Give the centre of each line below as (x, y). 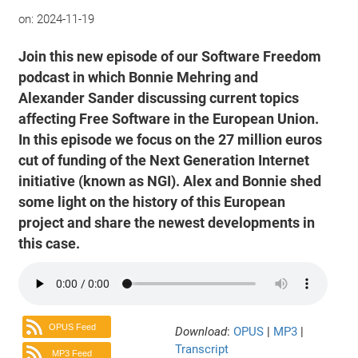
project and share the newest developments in (167, 223)
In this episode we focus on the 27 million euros (171, 139)
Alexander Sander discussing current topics (159, 98)
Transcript (202, 349)
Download (201, 331)
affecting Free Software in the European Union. (169, 119)
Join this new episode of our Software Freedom (170, 56)
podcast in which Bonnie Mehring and (139, 77)
